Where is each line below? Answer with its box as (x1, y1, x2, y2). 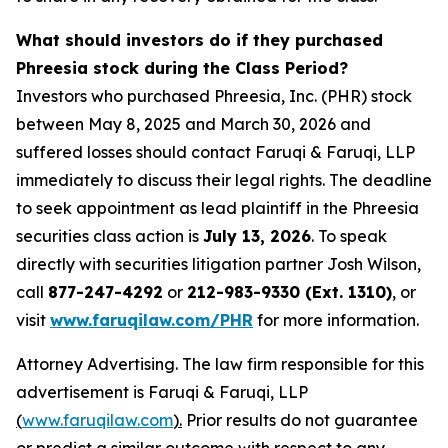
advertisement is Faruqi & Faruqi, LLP (16, 382, 308, 403)
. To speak (311, 226, 387, 247)
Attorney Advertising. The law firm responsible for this (16, 354, 424, 375)
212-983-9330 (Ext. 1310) (187, 282, 392, 303)
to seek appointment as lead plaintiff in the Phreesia (16, 198, 419, 219)
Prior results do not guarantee (182, 410, 418, 431)
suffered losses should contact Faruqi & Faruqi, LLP (16, 142, 415, 163)
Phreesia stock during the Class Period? (16, 58, 348, 79)
